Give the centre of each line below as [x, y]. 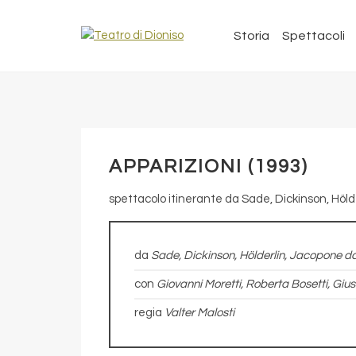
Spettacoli [313, 36]
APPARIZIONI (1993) [209, 166]
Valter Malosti [199, 313]
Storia [252, 36]
